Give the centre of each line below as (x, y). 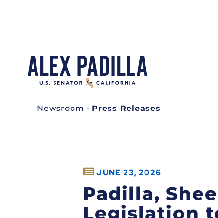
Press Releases (126, 108)
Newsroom (61, 108)
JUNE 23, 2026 (129, 172)
